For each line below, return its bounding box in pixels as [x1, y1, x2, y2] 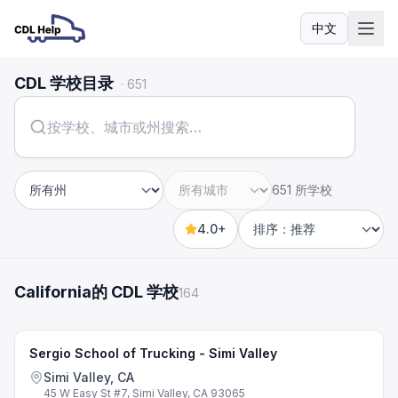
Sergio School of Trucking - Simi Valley [29, 346, 277, 361]
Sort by [237, 229, 288, 248]
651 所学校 [272, 182, 332, 197]
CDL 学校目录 [14, 74, 114, 92]
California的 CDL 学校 [14, 283, 179, 301]
